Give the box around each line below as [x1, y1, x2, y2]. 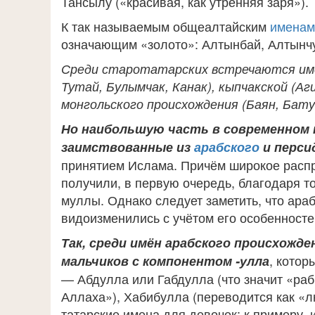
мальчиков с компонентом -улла [61, 252, 269, 270]
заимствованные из [61, 138, 194, 156]
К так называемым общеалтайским [61, 17, 270, 35]
